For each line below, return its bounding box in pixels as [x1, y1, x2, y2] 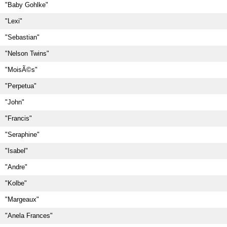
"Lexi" [5, 17, 22, 25]
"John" [5, 98, 24, 106]
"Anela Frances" [5, 212, 53, 219]
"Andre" [5, 163, 27, 171]
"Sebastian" [5, 33, 40, 41]
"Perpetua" [5, 82, 36, 90]
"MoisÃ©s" [5, 66, 37, 73]
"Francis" [5, 115, 32, 122]
